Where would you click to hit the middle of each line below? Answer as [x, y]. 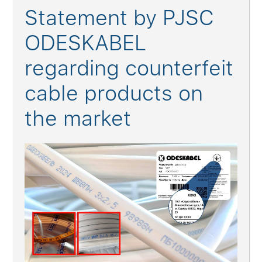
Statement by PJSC [120, 18]
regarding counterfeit [129, 68]
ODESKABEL [86, 43]
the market [78, 118]
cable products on [114, 93]
